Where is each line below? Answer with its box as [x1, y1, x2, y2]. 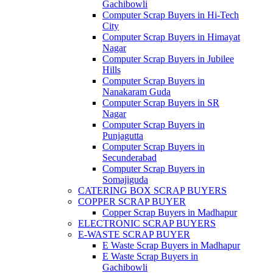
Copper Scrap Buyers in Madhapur [102, 207, 237, 218]
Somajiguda [102, 174, 148, 185]
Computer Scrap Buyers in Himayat [102, 32, 240, 42]
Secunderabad [102, 152, 157, 163]
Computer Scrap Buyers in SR [102, 97, 219, 108]
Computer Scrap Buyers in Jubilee [102, 54, 234, 64]
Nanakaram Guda [102, 87, 171, 97]
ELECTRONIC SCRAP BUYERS [78, 218, 216, 229]
